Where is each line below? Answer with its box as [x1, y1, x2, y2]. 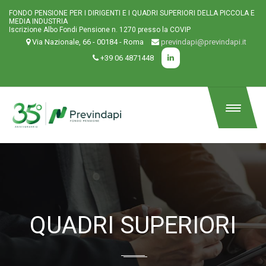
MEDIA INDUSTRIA [9, 17, 68, 26]
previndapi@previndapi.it [160, 37, 246, 46]
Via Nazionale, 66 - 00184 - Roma [31, 37, 144, 46]
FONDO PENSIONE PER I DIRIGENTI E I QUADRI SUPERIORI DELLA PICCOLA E [9, 9, 255, 17]
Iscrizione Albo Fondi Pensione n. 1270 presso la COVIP [9, 26, 191, 34]
